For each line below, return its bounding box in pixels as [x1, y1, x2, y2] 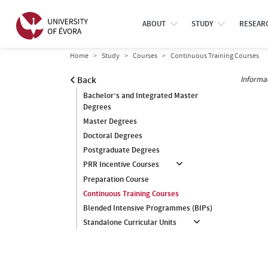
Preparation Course [83, 173, 149, 185]
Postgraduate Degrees [83, 144, 160, 156]
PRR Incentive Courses [83, 159, 159, 170]
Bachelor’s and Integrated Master [83, 90, 198, 101]
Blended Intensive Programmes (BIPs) [83, 202, 212, 214]
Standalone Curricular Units [83, 217, 176, 228]
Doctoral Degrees [83, 130, 142, 141]
